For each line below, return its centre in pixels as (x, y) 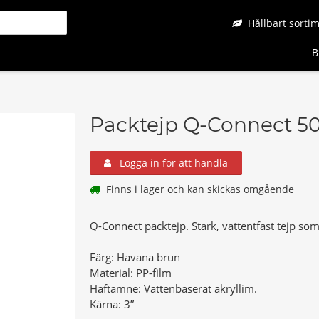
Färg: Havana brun (135, 257)
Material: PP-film (131, 273)
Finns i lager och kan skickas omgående (199, 189)
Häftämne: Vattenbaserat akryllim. (173, 288)
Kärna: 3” (112, 304)
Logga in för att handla (172, 163)
